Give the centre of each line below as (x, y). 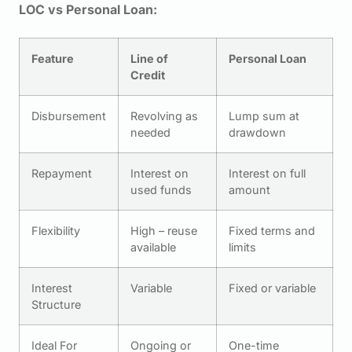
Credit (148, 75)
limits (242, 247)
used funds (161, 189)
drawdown (257, 132)
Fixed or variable (272, 288)
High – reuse (164, 230)
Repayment (62, 173)
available (153, 247)
